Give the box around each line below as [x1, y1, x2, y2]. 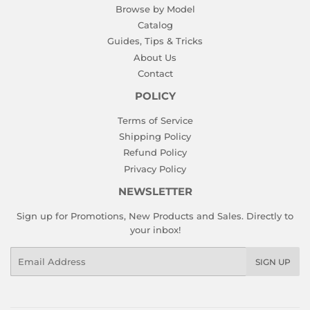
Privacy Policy [124, 163, 186, 174]
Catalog [137, 19, 173, 30]
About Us [134, 51, 176, 63]
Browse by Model [115, 3, 195, 15]
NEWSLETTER [118, 185, 192, 198]
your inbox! [129, 224, 181, 235]
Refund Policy [123, 147, 187, 158]
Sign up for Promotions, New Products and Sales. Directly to [17, 210, 293, 221]
